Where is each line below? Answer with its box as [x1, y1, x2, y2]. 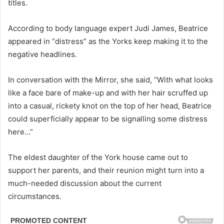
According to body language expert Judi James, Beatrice [8, 23, 208, 33]
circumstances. [8, 191, 61, 201]
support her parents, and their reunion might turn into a [8, 165, 204, 175]
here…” [8, 127, 33, 137]
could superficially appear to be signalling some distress [8, 114, 207, 124]
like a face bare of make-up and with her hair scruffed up [8, 88, 208, 98]
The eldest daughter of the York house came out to [8, 152, 188, 162]
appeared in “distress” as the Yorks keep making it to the [8, 36, 208, 46]
